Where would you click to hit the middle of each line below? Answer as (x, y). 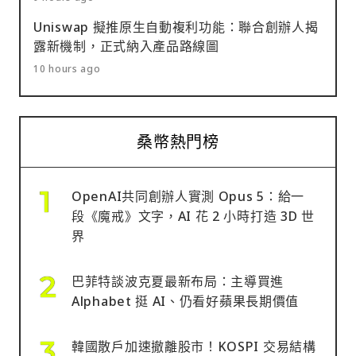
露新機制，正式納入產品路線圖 (126, 46)
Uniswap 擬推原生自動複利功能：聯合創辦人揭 (176, 27)
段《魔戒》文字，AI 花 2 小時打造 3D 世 (193, 216)
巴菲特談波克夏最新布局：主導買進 (178, 281)
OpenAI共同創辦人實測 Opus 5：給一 (188, 196)
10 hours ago (67, 68)
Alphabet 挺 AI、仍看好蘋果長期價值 (186, 301)
